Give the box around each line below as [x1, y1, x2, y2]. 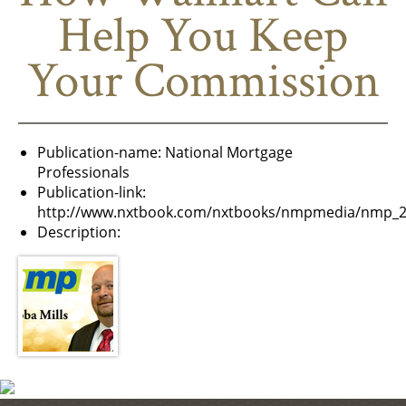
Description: [37, 222, 121, 242]
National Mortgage [161, 142, 294, 162]
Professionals [37, 162, 130, 182]
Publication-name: [37, 142, 162, 162]
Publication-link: [37, 182, 147, 202]
